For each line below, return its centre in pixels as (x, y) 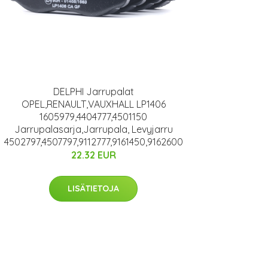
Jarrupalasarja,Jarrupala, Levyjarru (93, 129)
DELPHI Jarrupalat (93, 92)
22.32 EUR (93, 155)
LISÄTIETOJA (93, 188)
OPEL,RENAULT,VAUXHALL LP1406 (93, 104)
